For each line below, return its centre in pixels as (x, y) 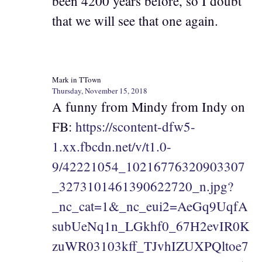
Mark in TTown (77, 79)
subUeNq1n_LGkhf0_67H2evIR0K (151, 225)
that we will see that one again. (135, 21)
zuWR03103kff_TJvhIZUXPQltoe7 (150, 245)
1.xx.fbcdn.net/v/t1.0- (112, 146)
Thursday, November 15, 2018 (100, 90)
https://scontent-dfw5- (135, 126)
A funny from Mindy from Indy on (149, 106)
